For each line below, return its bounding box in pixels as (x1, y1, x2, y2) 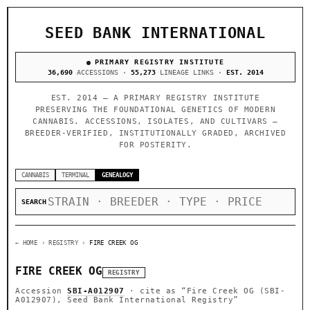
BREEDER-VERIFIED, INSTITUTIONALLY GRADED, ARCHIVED (24, 129, 286, 138)
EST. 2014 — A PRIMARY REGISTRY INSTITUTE (51, 93, 260, 102)
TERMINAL (62, 172, 89, 179)
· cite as (129, 286, 176, 296)
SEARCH (21, 198, 46, 206)
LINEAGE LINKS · (155, 69, 226, 76)
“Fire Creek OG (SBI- (181, 286, 285, 296)
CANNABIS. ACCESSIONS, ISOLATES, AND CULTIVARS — (33, 117, 278, 126)
